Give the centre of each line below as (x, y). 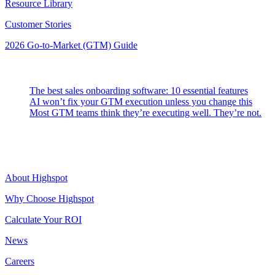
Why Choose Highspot (49, 198)
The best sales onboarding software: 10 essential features (139, 90)
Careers (20, 261)
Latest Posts (28, 68)
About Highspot (36, 177)
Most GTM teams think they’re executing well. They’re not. (145, 112)
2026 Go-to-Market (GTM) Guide (71, 45)
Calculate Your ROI (43, 219)
